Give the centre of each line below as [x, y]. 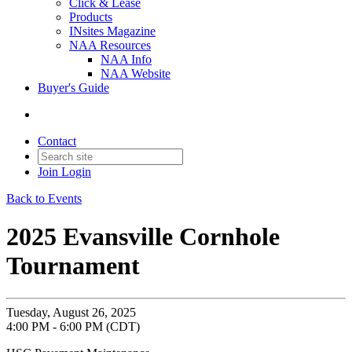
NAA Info [126, 59]
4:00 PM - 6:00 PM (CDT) [73, 326]
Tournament [73, 266]
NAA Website [136, 73]
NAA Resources [110, 45]
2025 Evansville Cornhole [143, 237]
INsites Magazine [112, 31]
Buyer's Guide [73, 88]
